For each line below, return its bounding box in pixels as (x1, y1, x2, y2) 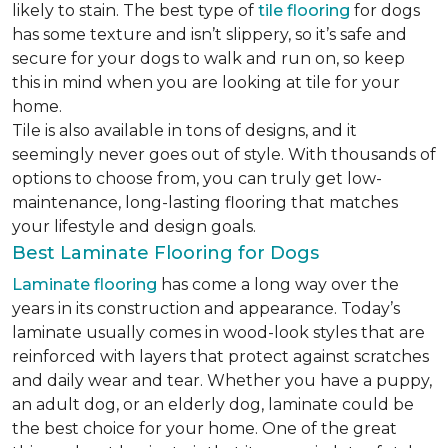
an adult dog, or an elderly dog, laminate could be (12, 395, 414, 414)
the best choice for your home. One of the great (12, 419, 397, 438)
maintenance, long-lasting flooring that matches (12, 193, 398, 212)
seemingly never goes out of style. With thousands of (12, 145, 436, 164)
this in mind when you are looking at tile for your (12, 73, 400, 92)
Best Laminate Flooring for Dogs (12, 242, 324, 264)
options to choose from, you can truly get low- (12, 169, 382, 188)
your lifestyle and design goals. (12, 217, 256, 236)
